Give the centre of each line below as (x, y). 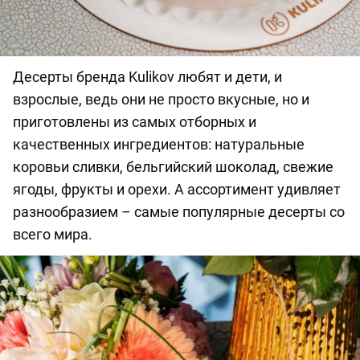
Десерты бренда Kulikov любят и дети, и (147, 77)
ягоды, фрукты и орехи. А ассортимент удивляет (177, 190)
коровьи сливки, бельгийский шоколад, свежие (173, 167)
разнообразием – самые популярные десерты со (179, 212)
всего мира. (53, 235)
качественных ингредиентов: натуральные (159, 145)
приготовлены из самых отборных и (135, 122)
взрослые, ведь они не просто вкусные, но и (161, 100)
